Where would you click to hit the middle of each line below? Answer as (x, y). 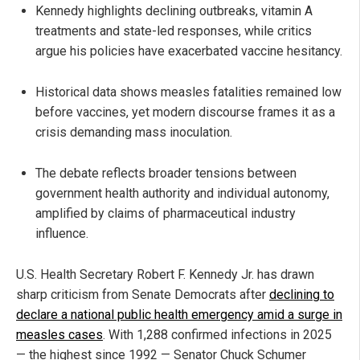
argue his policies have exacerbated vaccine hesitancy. (189, 51)
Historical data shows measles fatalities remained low (188, 92)
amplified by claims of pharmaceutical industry (166, 213)
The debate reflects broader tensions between (166, 173)
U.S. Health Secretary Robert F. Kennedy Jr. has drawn (165, 274)
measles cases (59, 334)
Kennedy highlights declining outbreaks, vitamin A (174, 10)
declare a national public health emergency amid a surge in (179, 314)
